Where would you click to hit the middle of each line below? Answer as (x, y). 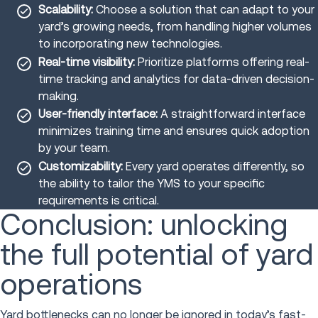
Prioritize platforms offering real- (222, 62)
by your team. (74, 148)
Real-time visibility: (87, 62)
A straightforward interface (231, 114)
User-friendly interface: (98, 114)
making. (59, 96)
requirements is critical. (99, 200)
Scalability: (66, 10)
